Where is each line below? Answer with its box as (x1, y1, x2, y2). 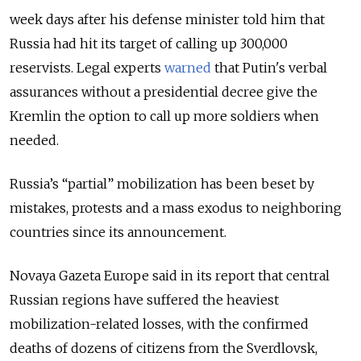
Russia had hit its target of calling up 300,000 (10, 35, 288, 52)
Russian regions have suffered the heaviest (10, 291, 279, 308)
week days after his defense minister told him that (10, 10, 325, 27)
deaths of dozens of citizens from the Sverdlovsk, (10, 339, 317, 356)
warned (164, 59, 211, 76)
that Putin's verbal (211, 59, 327, 76)
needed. (10, 131, 59, 148)
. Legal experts (71, 59, 164, 76)
